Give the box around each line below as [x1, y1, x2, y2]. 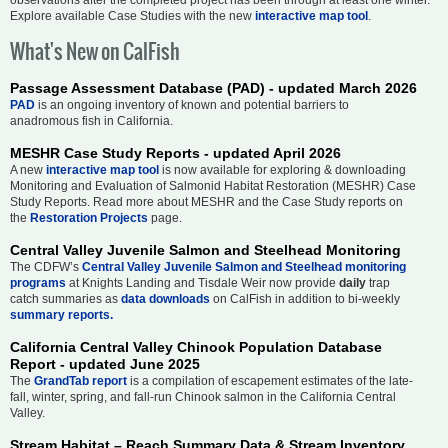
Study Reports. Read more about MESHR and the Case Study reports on [10, 194, 403, 209]
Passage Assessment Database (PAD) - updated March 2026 [10, 79, 417, 96]
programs [10, 275, 66, 290]
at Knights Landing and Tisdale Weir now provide [66, 275, 339, 290]
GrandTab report [34, 373, 127, 388]
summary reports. [10, 307, 113, 322]
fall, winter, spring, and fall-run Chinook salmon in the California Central [10, 389, 396, 404]
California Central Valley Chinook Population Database [10, 338, 382, 355]
